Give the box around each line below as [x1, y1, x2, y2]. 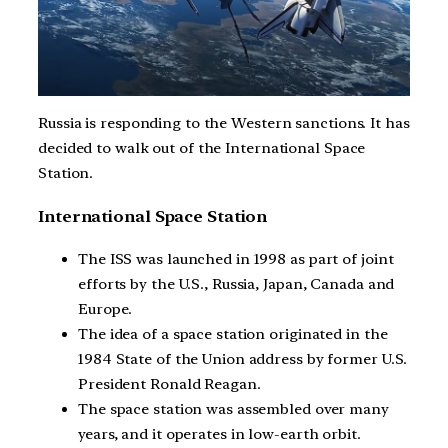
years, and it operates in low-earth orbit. [78, 425, 361, 444]
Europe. [78, 300, 133, 319]
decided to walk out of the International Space [38, 139, 366, 158]
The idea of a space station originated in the [78, 325, 388, 344]
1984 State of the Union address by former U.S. [78, 350, 408, 369]
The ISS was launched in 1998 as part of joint [78, 250, 394, 269]
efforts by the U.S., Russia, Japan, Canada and [78, 275, 395, 294]
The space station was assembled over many [78, 400, 389, 419]
